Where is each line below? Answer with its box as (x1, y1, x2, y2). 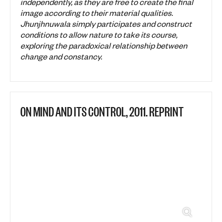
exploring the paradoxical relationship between (20, 39, 187, 51)
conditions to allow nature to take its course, (20, 28, 177, 40)
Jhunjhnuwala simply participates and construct (20, 17, 192, 29)
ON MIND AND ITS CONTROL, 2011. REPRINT (20, 102, 184, 119)
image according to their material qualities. (20, 6, 173, 18)
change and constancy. (20, 50, 102, 61)
